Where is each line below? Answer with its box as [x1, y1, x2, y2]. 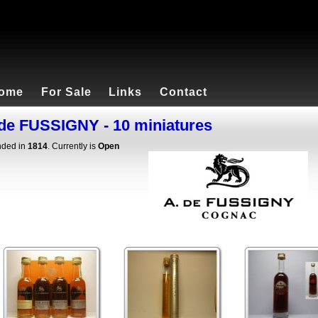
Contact [160, 86, 207, 98]
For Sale [40, 86, 92, 98]
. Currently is [48, 141, 98, 151]
